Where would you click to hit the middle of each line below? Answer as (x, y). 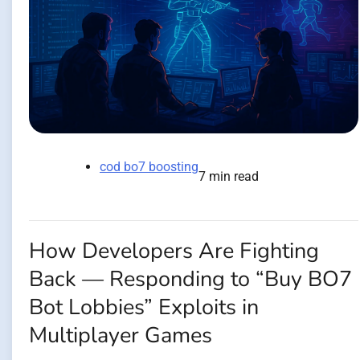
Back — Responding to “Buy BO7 (190, 280)
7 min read (229, 177)
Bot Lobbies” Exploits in (144, 308)
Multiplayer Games (121, 336)
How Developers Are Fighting (174, 252)
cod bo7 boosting (149, 167)
